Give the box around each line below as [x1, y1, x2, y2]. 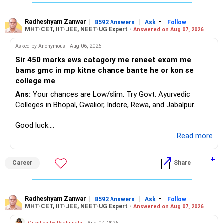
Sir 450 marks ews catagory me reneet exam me [15, 55, 191, 65]
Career [12, 159, 32, 167]
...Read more [172, 131, 213, 141]
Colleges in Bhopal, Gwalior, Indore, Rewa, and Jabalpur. [15, 100, 195, 110]
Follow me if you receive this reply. [15, 131, 128, 141]
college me [15, 76, 55, 86]
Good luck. [15, 121, 50, 130]
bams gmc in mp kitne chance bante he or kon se [15, 66, 194, 75]
